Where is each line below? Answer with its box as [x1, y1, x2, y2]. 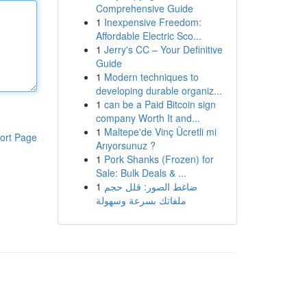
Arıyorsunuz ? [95, 138, 156, 152]
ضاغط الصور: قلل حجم [103, 180, 197, 193]
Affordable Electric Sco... [95, 29, 201, 42]
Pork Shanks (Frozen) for [103, 152, 214, 166]
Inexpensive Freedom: [103, 15, 201, 29]
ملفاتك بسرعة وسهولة [95, 193, 186, 207]
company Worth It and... [95, 111, 200, 125]
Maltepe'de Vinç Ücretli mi [103, 125, 217, 138]
